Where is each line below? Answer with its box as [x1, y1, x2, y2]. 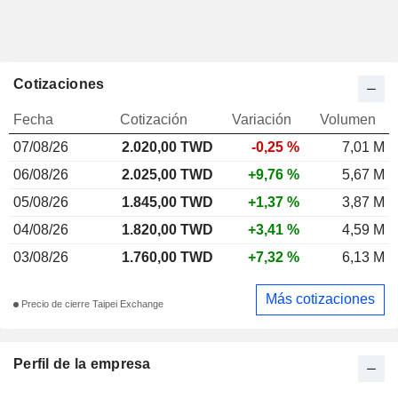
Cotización [120, 111, 187, 127]
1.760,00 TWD [122, 249, 213, 265]
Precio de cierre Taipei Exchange [19, 298, 163, 310]
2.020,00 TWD [122, 139, 213, 155]
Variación [232, 111, 291, 127]
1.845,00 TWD [122, 194, 213, 210]
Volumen [319, 111, 376, 127]
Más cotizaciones [266, 291, 375, 307]
